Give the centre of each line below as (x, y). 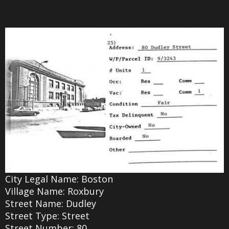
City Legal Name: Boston (59, 179)
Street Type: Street (47, 215)
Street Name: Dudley (51, 203)
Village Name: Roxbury (54, 191)
